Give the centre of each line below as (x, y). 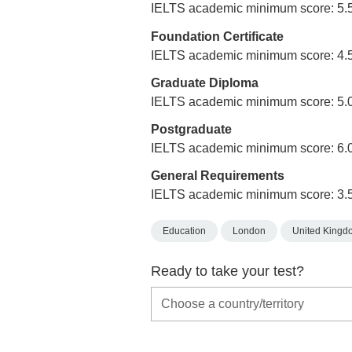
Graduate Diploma (205, 82)
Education (184, 231)
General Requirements (218, 176)
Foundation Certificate (217, 36)
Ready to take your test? (227, 271)
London (249, 231)
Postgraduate (191, 129)
